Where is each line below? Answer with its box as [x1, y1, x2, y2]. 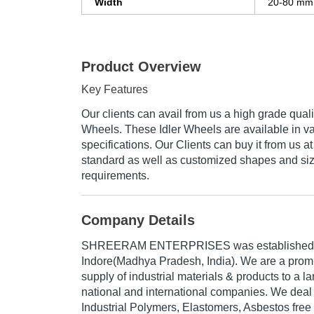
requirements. [81, 170, 149, 182]
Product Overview [81, 59, 201, 75]
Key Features [81, 83, 148, 96]
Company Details [81, 212, 195, 228]
